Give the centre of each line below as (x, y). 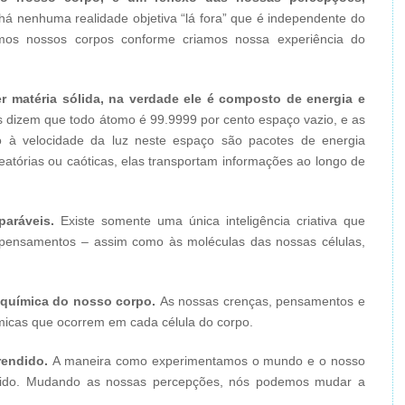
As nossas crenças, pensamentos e (261, 301)
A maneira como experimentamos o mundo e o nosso (207, 361)
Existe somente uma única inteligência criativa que (210, 221)
